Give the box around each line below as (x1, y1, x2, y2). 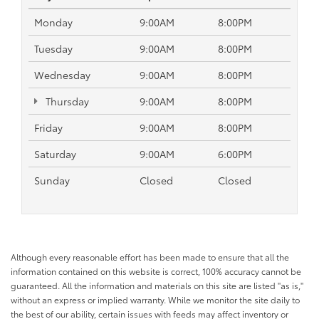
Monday (34, 15, 73, 30)
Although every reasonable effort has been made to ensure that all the (11, 251, 289, 263)
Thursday (43, 94, 89, 109)
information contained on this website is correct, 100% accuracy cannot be (11, 265, 301, 278)
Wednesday (34, 68, 90, 83)
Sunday (34, 173, 70, 188)
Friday (34, 120, 63, 135)
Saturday (34, 147, 76, 162)
